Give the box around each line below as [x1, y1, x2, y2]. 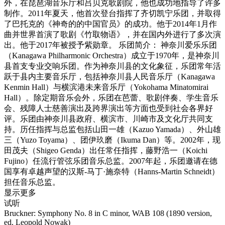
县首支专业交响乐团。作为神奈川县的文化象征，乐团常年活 [4, 62, 221, 70]
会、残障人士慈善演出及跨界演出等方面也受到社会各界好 [4, 104, 213, 113]
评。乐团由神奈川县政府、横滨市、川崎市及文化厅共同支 [4, 115, 213, 123]
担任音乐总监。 [4, 178, 60, 186]
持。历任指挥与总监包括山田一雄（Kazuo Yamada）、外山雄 [4, 125, 221, 134]
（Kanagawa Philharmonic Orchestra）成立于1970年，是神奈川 [4, 51, 219, 60]
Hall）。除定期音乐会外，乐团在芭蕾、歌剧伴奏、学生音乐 [4, 93, 218, 102]
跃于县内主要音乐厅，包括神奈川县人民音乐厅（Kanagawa [4, 72, 215, 81]
